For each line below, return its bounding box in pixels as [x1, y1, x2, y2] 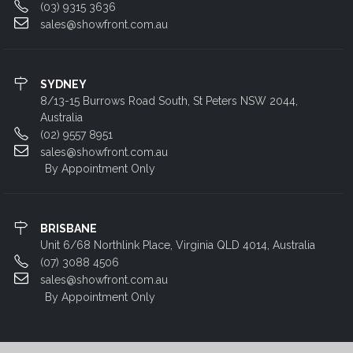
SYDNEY [39, 77, 87, 91]
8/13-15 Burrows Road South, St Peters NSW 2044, [39, 94, 298, 107]
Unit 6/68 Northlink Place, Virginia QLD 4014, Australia [39, 239, 315, 252]
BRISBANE [39, 222, 97, 236]
